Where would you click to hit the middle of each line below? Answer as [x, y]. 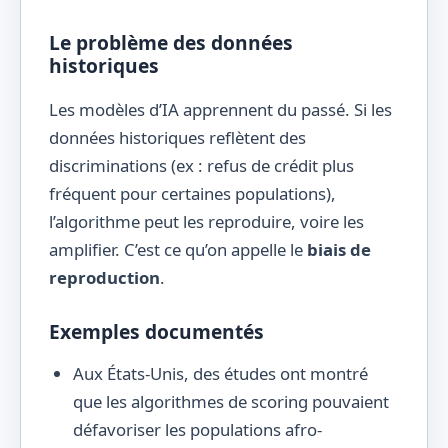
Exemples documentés [156, 331]
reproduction [104, 277]
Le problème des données [171, 43]
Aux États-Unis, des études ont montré [220, 373]
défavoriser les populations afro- [197, 429]
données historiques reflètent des [177, 137]
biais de [339, 249]
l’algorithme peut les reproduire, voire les [206, 221]
